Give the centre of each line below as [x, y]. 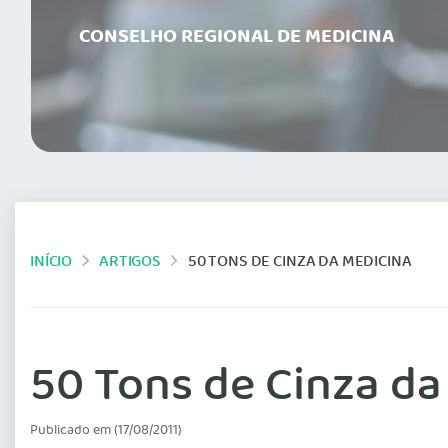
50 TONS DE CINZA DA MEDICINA [299, 262]
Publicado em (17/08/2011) [106, 431]
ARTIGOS [130, 262]
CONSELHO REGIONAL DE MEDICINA [236, 37]
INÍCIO [51, 262]
